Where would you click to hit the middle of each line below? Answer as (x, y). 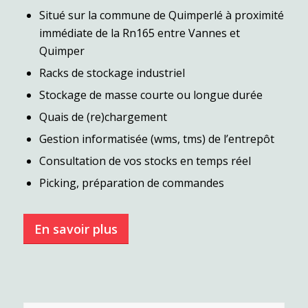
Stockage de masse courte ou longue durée (151, 95)
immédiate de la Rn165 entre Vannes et (139, 33)
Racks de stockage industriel (112, 73)
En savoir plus (76, 229)
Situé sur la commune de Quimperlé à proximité (161, 15)
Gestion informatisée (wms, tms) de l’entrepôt (156, 139)
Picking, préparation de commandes (131, 183)
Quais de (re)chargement (103, 117)
